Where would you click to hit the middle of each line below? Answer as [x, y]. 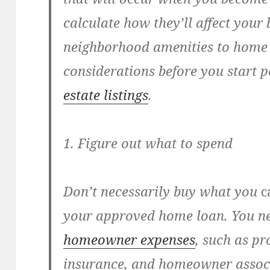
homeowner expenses [130, 240]
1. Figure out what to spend [148, 143]
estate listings [106, 95]
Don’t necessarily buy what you [162, 191]
